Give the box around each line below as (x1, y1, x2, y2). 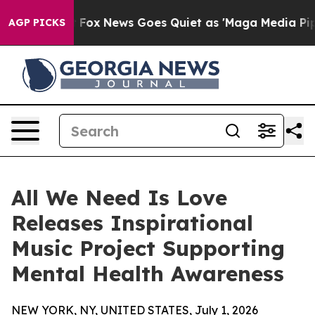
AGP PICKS (8, 16, 65, 29)
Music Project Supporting (11, 235, 285, 262)
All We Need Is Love (11, 184, 227, 211)
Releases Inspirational (11, 210, 253, 236)
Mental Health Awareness (11, 260, 284, 287)
